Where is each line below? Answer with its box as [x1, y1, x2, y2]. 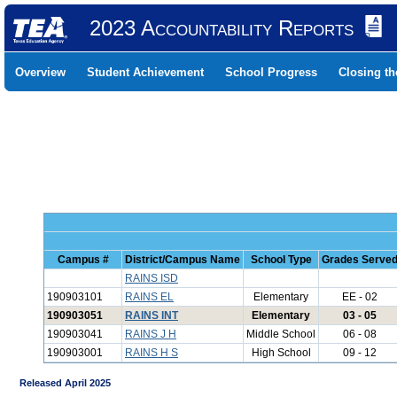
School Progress [225, 66, 317, 79]
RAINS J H [125, 328, 176, 340]
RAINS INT [125, 309, 178, 322]
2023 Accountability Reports [89, 16, 354, 40]
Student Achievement [87, 66, 204, 79]
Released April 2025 [6, 378, 111, 388]
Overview [15, 66, 66, 79]
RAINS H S [125, 346, 178, 359]
